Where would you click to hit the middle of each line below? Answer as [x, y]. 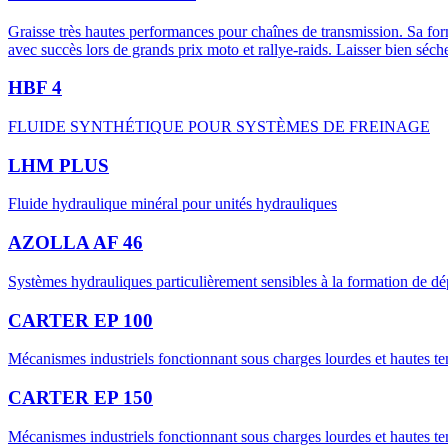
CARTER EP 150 [80, 397]
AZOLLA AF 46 [75, 243]
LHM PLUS [58, 165]
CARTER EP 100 [80, 320]
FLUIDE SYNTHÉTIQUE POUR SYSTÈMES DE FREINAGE [219, 126]
